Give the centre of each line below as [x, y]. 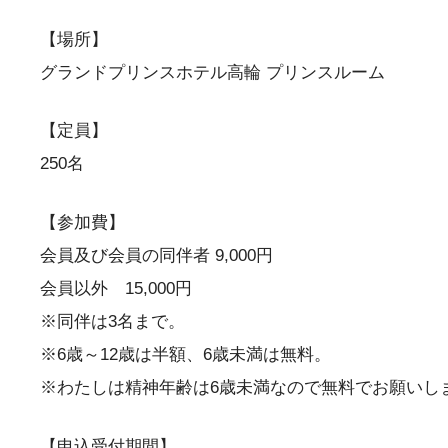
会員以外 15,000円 [116, 289]
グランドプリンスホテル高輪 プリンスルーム [212, 72]
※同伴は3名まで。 [112, 322]
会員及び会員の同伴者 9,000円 [156, 256]
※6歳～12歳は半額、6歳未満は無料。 [185, 355]
